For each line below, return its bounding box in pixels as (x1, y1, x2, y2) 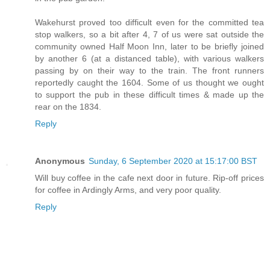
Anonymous (35, 156, 85, 166)
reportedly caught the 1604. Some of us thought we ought (35, 78, 264, 88)
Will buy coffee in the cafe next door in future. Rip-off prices (35, 173, 264, 183)
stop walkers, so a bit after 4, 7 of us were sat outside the (35, 30, 264, 40)
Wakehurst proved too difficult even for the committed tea (35, 17, 264, 28)
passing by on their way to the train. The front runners (35, 66, 264, 76)
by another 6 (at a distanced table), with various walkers (35, 54, 264, 64)
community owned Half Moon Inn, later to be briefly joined (35, 42, 264, 52)
